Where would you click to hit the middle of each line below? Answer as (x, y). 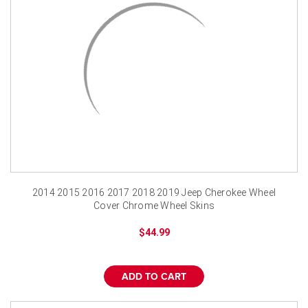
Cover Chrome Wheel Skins (154, 205)
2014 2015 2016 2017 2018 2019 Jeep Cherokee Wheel (154, 192)
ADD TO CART (154, 277)
